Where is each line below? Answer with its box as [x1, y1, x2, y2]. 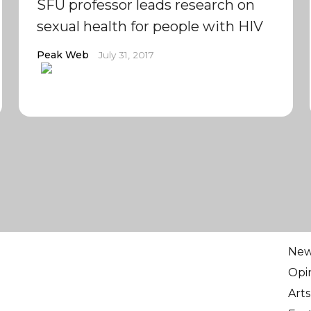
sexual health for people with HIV [36, 18, 263, 35]
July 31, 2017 [98, 49, 154, 60]
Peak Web [36, 49, 89, 61]
